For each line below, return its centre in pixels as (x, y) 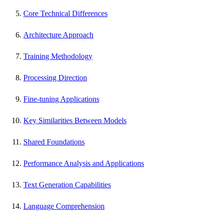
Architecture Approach (58, 35)
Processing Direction (55, 78)
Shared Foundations (54, 142)
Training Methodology (58, 56)
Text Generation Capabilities (67, 185)
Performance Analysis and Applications (84, 163)
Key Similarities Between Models (75, 121)
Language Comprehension (64, 206)
